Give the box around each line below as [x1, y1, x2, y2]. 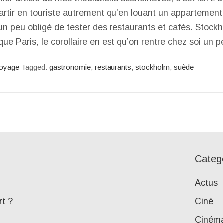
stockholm [135, 62, 170, 71]
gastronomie [49, 62, 91, 71]
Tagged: [21, 62, 49, 71]
